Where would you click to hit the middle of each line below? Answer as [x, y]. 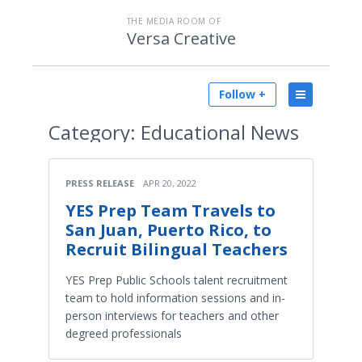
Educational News [217, 132]
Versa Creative [181, 38]
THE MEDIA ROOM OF [173, 21]
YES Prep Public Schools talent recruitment [177, 280]
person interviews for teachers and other [172, 316]
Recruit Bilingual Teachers [177, 249]
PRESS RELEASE [100, 183]
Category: [92, 132]
